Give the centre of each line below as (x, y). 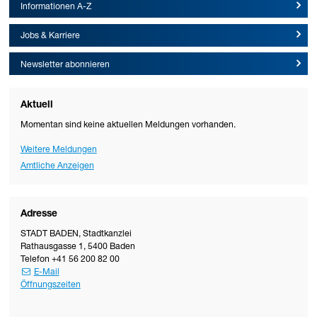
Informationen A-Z (56, 8)
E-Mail (46, 273)
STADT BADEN (49, 235)
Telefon (35, 260)
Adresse (39, 215)
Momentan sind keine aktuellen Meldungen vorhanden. (128, 126)
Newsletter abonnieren (65, 65)
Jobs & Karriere (50, 36)
